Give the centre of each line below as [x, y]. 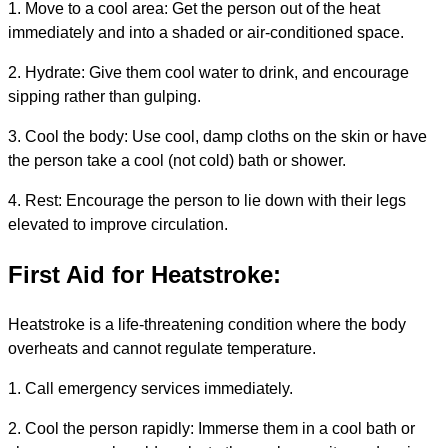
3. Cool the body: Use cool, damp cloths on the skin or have [217, 136]
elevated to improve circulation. [118, 224]
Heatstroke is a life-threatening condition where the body [207, 324]
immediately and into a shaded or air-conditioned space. [206, 32]
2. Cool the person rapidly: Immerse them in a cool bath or [211, 428]
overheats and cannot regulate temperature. [162, 348]
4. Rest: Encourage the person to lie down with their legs [207, 200]
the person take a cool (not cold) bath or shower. [177, 160]
